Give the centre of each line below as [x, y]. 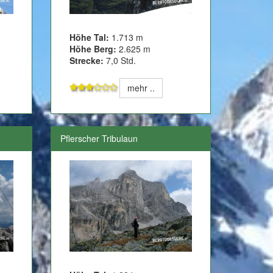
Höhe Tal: [91, 37]
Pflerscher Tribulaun [99, 138]
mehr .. [141, 87]
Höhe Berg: [93, 48]
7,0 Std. [120, 60]
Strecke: [87, 60]
